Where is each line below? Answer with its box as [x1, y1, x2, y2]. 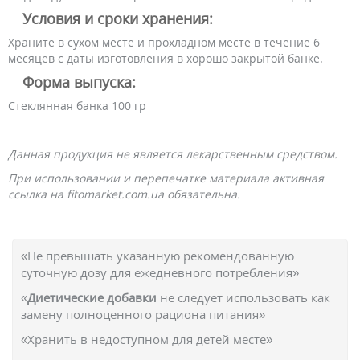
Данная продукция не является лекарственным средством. [8, 146, 337, 162]
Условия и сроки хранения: [22, 9, 213, 28]
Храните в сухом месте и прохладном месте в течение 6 [8, 35, 320, 50]
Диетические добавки [27, 289, 157, 305]
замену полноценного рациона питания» [21, 306, 265, 322]
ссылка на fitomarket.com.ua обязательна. [8, 186, 240, 202]
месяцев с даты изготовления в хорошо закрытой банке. [8, 51, 323, 66]
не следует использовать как [157, 289, 330, 305]
